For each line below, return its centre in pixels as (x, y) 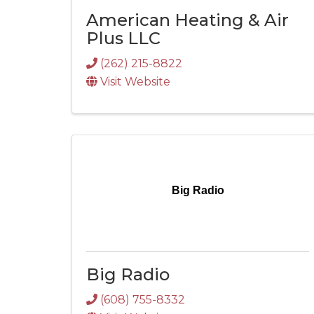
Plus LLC (123, 39)
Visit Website (135, 82)
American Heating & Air (187, 20)
